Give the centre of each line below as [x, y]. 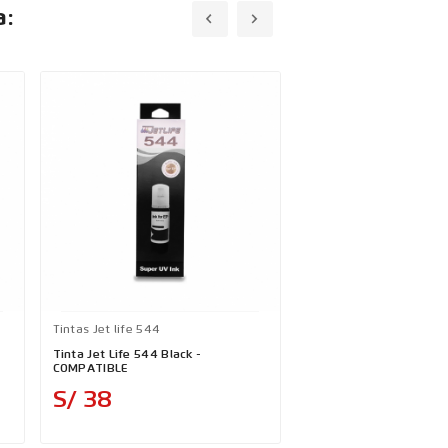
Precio [141, 393]
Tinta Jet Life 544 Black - [127, 355]
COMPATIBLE [90, 369]
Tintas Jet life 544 [106, 330]
